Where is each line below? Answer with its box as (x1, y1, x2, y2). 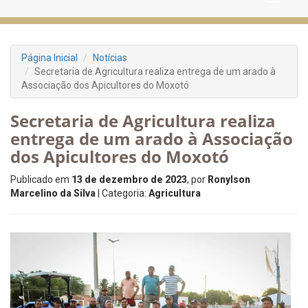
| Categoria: (96, 188, 148, 199)
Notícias (93, 52, 127, 63)
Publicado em (10, 174, 71, 185)
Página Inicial (21, 52, 78, 63)
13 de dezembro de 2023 (71, 174, 187, 185)
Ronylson (208, 174, 250, 185)
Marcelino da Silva (10, 188, 96, 199)
